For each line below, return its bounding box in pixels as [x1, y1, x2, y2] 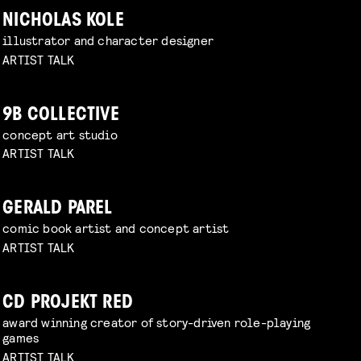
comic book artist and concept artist [2, 220, 230, 236]
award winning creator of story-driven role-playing [2, 314, 311, 330]
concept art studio [2, 126, 118, 142]
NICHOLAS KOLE [2, 11, 124, 31]
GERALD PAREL [2, 200, 113, 219]
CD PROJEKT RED [2, 294, 134, 313]
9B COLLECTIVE [2, 106, 119, 125]
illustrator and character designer [2, 31, 214, 48]
